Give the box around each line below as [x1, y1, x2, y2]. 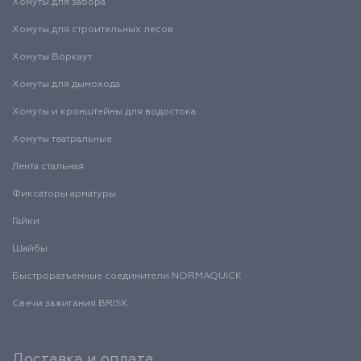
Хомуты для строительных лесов [12, 25, 173, 35]
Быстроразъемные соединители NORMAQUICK [12, 272, 242, 281]
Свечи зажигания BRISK [12, 299, 128, 309]
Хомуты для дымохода [12, 80, 120, 89]
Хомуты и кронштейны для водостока [12, 107, 196, 117]
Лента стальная [12, 162, 84, 172]
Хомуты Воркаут [12, 52, 92, 62]
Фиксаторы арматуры [12, 189, 116, 199]
